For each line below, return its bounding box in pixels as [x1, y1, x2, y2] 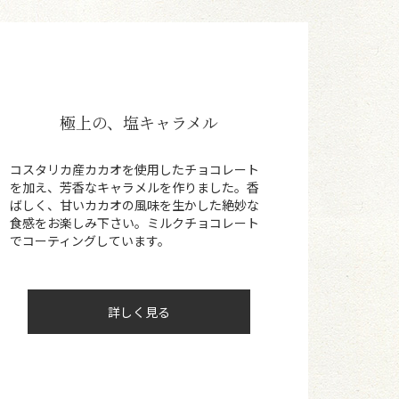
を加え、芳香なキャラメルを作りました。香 [10, 178, 259, 197]
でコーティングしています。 [10, 232, 170, 250]
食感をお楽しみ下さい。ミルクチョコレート [10, 214, 259, 232]
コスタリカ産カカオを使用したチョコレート [10, 160, 259, 179]
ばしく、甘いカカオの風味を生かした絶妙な [10, 196, 259, 215]
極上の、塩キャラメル [60, 110, 218, 134]
